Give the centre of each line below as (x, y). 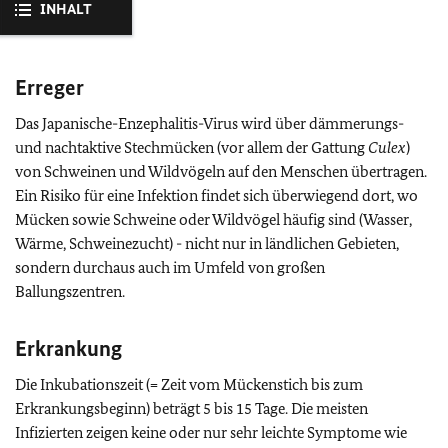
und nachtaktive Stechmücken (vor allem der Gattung (191, 147)
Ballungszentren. (70, 291)
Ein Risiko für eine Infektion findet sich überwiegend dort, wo (216, 195)
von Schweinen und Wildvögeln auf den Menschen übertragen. (221, 171)
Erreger (49, 87)
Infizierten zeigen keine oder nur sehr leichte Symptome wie (211, 432)
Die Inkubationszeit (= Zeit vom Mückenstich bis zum (189, 384)
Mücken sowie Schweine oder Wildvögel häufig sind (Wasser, (213, 219)
